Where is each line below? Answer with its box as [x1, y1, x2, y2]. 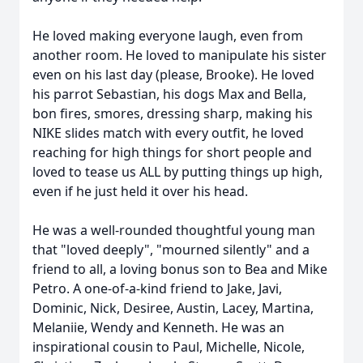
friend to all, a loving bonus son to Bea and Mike [32, 260, 327, 278]
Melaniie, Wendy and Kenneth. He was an [32, 318, 284, 336]
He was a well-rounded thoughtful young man [32, 221, 315, 239]
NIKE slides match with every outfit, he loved [32, 124, 304, 142]
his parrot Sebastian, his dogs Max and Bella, [32, 85, 306, 103]
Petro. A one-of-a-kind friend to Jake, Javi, [32, 280, 282, 297]
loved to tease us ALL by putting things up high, [32, 163, 322, 181]
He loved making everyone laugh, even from [32, 27, 303, 45]
